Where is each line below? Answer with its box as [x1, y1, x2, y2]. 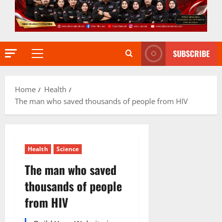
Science [56, 144, 79, 153]
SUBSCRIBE [173, 47, 210, 59]
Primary [37, 54, 64, 64]
